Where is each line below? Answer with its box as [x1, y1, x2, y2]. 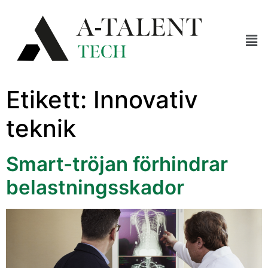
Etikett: [6, 85, 93, 115]
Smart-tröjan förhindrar [6, 152, 228, 176]
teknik [6, 114, 76, 144]
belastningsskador [6, 175, 184, 200]
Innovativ [93, 85, 198, 115]
